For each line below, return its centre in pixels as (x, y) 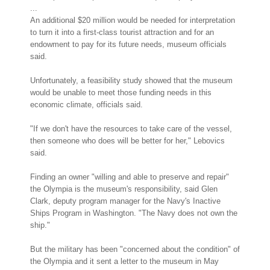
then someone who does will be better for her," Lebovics (127, 140)
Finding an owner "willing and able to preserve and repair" (130, 177)
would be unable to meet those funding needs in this (121, 92)
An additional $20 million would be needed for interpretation (133, 20)
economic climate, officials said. (86, 104)
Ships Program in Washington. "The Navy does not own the (134, 213)
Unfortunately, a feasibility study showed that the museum (131, 80)
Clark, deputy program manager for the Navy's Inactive (125, 201)
